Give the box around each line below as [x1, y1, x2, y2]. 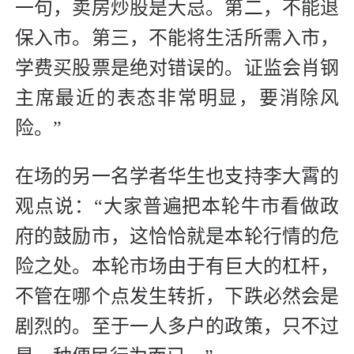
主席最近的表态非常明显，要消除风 [15, 88, 339, 109]
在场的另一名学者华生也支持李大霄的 [15, 166, 339, 187]
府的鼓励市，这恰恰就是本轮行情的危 [15, 226, 339, 247]
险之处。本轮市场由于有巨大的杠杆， [15, 256, 339, 277]
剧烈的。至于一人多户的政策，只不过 [15, 316, 339, 337]
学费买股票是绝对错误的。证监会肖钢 [15, 58, 339, 79]
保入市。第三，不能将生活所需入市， [15, 28, 339, 49]
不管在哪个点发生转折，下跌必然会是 [15, 286, 339, 307]
